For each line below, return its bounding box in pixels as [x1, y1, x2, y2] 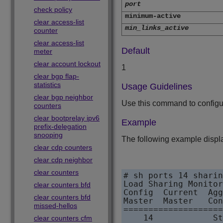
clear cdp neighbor [34, 156, 93, 164]
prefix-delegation [34, 122, 87, 130]
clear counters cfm [34, 214, 92, 222]
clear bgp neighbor [34, 93, 93, 101]
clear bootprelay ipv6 [34, 114, 100, 122]
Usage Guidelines [121, 82, 192, 92]
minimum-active [125, 12, 181, 20]
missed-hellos [34, 202, 77, 210]
